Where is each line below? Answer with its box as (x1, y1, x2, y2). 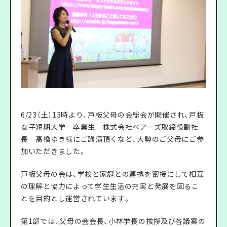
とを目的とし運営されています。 (21, 193, 131, 203)
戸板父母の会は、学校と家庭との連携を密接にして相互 (21, 168, 204, 179)
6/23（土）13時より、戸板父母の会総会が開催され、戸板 (21, 109, 204, 120)
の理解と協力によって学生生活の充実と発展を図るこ (21, 180, 199, 191)
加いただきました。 (21, 145, 86, 156)
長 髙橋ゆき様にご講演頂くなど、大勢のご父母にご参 (21, 133, 204, 144)
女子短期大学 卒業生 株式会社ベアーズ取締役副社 (21, 121, 199, 132)
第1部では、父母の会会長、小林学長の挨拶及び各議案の (21, 215, 206, 226)
